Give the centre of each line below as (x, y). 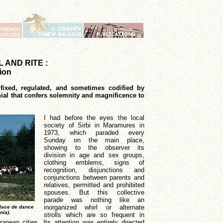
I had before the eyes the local (94, 118)
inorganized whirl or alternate (94, 207)
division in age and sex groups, (94, 155)
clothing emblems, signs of (94, 163)
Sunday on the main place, (94, 140)
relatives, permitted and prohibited (94, 185)
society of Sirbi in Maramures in (94, 125)
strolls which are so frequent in (94, 215)
